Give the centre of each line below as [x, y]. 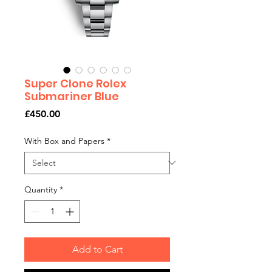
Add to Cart [97, 249]
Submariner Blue [72, 96]
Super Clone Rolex [75, 83]
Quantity [41, 189]
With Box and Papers [64, 141]
